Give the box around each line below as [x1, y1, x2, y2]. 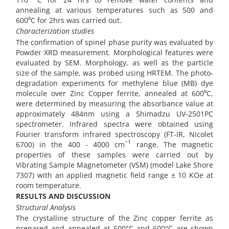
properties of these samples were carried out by [16, 149, 213, 159]
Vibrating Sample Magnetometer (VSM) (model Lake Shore [16, 159, 213, 170]
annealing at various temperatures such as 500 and [16, 5, 213, 15]
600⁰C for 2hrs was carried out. [16, 15, 122, 25]
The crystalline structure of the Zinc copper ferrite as [16, 213, 213, 223]
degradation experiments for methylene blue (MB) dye [16, 78, 213, 88]
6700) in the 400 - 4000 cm [16, 139, 125, 149]
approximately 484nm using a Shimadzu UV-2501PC [16, 108, 213, 119]
